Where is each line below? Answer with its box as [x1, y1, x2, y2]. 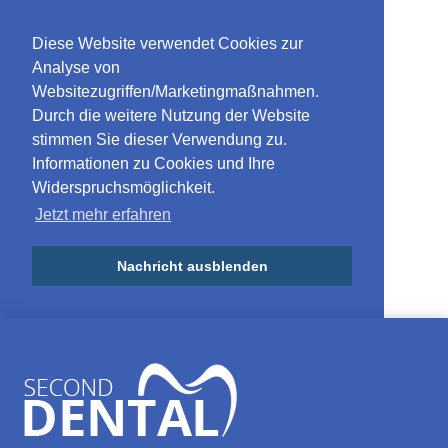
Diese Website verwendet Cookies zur [32, 35, 303, 52]
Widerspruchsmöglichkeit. [32, 179, 215, 196]
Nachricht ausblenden [116, 258, 268, 275]
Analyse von [32, 59, 120, 76]
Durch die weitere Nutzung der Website [32, 107, 310, 124]
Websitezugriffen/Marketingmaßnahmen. [32, 83, 319, 100]
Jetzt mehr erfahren [35, 206, 172, 224]
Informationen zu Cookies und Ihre [32, 155, 275, 172]
